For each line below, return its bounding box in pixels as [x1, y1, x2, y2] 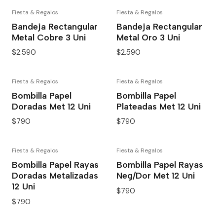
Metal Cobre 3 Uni [12, 32, 86, 42]
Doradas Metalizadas [12, 170, 98, 181]
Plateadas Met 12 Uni [116, 101, 201, 112]
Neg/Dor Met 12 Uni [116, 170, 195, 181]
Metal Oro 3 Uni [116, 32, 180, 42]
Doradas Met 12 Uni [12, 101, 91, 112]
